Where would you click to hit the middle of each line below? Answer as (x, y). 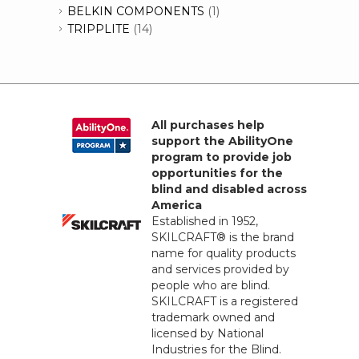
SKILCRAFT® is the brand (223, 238)
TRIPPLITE (99, 29)
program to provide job (222, 157)
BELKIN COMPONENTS (136, 12)
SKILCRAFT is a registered (225, 302)
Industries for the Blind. (216, 350)
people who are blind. (211, 286)
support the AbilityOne (222, 141)
